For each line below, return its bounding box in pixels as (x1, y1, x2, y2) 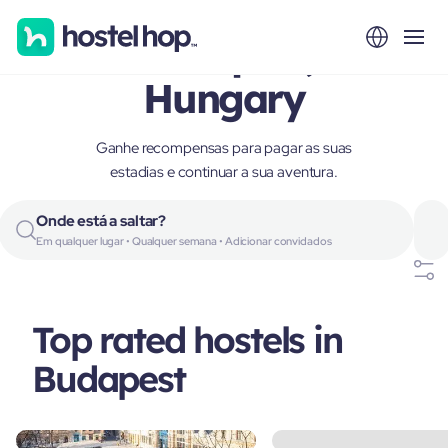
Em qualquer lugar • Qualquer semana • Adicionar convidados (36, 234, 332, 248)
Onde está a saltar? (36, 211, 167, 231)
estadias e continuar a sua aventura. (110, 162, 338, 182)
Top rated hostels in (32, 317, 342, 362)
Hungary (143, 73, 305, 123)
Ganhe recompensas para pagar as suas (95, 138, 353, 158)
